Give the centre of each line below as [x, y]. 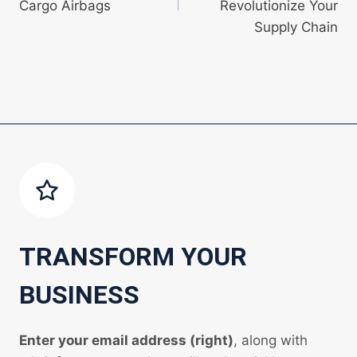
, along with [271, 340]
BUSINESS [79, 294]
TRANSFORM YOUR [133, 256]
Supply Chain [296, 27]
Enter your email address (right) [126, 340]
